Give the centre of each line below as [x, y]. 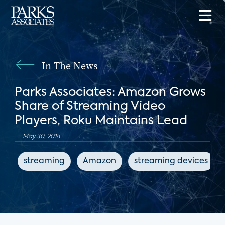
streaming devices [171, 161]
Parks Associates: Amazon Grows [110, 92]
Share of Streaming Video [90, 106]
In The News [70, 66]
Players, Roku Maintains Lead [101, 121]
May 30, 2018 [41, 137]
